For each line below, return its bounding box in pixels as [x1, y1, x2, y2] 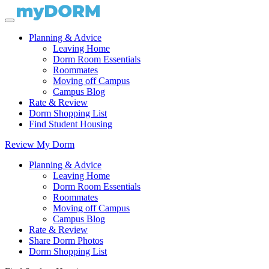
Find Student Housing [29, 119, 112, 129]
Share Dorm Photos [29, 235, 103, 246]
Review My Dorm [5, 139, 74, 150]
